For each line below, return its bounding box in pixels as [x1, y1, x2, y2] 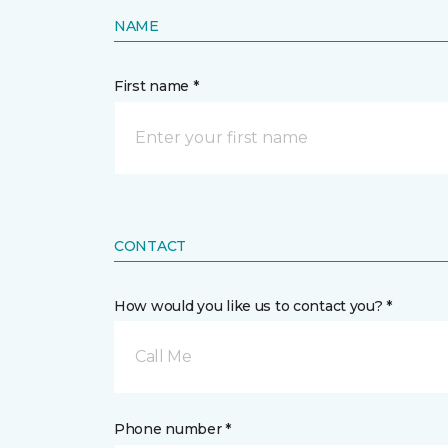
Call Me [135, 347, 192, 366]
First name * [114, 77, 199, 95]
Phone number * [114, 420, 232, 438]
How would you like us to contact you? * [114, 297, 393, 315]
